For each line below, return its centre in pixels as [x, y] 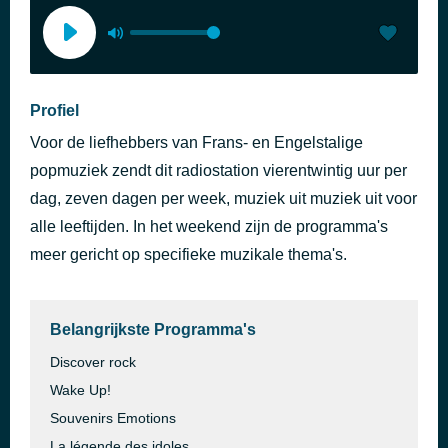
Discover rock [93, 362]
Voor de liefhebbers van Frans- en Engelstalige [196, 142]
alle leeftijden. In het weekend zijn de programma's [209, 226]
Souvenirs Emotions [113, 418]
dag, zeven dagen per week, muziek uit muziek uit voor [223, 198]
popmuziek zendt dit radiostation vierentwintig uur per [218, 170]
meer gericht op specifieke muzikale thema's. [188, 254]
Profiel [54, 110]
